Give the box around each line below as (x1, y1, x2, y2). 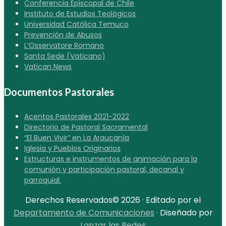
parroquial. (24, 175, 61, 185)
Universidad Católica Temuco (24, 19, 129, 30)
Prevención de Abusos (24, 30, 102, 40)
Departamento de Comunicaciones (13, 206, 154, 218)
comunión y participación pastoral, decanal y (24, 164, 184, 175)
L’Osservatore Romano (24, 40, 104, 51)
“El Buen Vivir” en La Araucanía (24, 132, 129, 143)
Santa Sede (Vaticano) (24, 51, 105, 62)
